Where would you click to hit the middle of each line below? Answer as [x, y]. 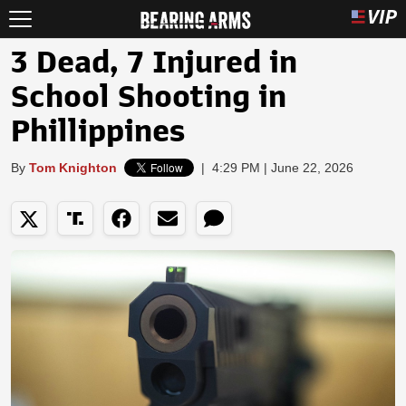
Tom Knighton [73, 168]
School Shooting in [149, 97]
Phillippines [98, 131]
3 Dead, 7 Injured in [154, 63]
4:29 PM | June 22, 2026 [283, 168]
